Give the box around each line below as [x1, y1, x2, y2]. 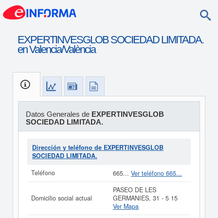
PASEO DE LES [113, 185, 156, 194]
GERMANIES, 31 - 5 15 [113, 194, 178, 202]
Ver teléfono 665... [131, 169, 182, 178]
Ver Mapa [113, 202, 139, 211]
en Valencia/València [17, 43, 95, 55]
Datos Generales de [25, 110, 91, 118]
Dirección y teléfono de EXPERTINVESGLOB [32, 143, 163, 152]
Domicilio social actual [31, 194, 92, 202]
